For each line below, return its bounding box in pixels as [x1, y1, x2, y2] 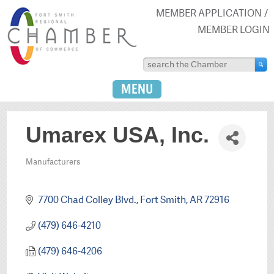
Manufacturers [26, 157, 81, 168]
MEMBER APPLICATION [155, 6, 262, 20]
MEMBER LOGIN [197, 23, 270, 36]
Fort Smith [139, 193, 186, 206]
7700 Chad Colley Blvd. [37, 193, 136, 206]
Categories [25, 162, 80, 180]
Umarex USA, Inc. [26, 122, 210, 148]
